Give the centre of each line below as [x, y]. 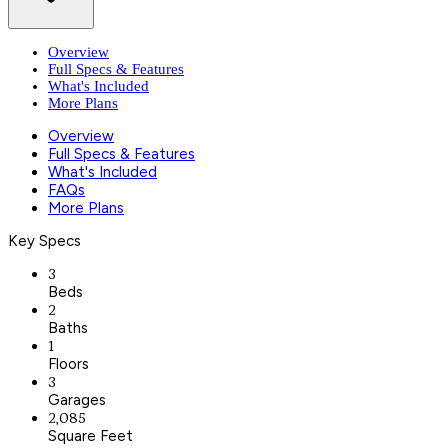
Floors [68, 363]
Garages [77, 399]
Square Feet [90, 435]
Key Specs [44, 240]
